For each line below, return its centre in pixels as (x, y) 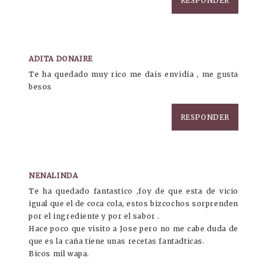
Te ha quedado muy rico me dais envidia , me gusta (133, 74)
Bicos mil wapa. (59, 254)
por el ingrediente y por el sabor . (94, 216)
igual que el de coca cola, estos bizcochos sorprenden (133, 204)
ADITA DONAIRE (61, 59)
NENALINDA (53, 176)
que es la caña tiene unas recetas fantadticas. (117, 241)
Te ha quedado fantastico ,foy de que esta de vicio (133, 191)
